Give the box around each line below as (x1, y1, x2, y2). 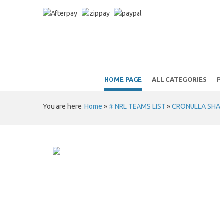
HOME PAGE (104, 76, 142, 82)
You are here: (43, 102, 84, 110)
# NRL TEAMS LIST (109, 102, 165, 110)
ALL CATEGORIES (151, 76, 207, 82)
